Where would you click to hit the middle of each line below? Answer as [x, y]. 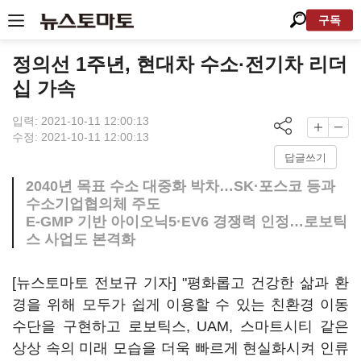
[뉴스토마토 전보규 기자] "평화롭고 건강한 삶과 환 [180, 283]
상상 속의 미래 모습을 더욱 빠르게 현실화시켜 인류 [180, 348]
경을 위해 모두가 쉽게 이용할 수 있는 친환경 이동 [180, 305]
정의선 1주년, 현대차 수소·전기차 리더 [180, 64]
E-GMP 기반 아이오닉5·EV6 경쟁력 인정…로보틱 [187, 222]
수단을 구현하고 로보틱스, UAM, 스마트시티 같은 [180, 326]
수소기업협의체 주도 [93, 204]
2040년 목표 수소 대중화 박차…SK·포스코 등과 [180, 186]
